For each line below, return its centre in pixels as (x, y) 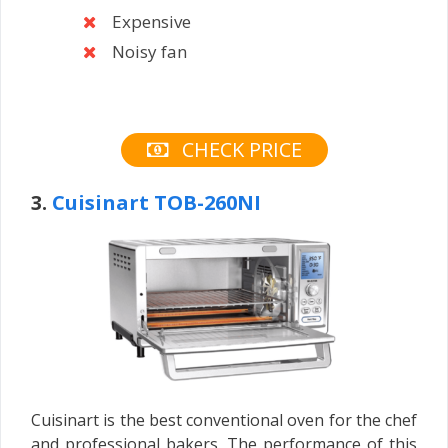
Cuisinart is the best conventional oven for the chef (224, 420)
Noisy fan (149, 51)
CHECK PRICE (239, 150)
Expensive (151, 21)
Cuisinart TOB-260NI (156, 203)
